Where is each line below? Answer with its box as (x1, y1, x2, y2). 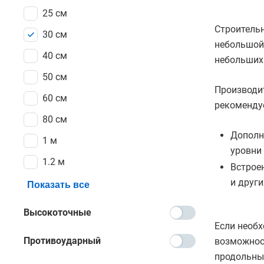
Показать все (27, 180, 90, 190)
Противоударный (24, 235, 101, 246)
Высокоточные (24, 207, 91, 218)
